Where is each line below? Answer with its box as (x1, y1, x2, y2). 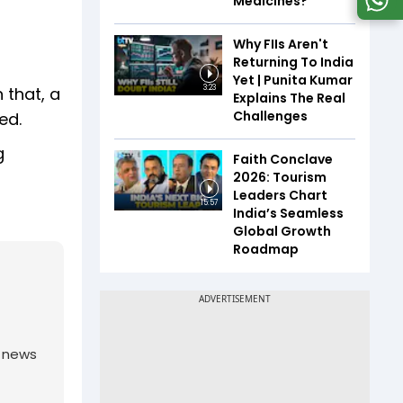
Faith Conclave (233, 149, 333, 168)
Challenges (233, 106, 308, 125)
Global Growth (233, 221, 331, 240)
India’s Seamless (233, 203, 344, 222)
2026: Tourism (233, 167, 327, 186)
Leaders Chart (233, 185, 327, 204)
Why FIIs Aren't (233, 34, 328, 53)
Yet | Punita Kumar (233, 70, 353, 89)
